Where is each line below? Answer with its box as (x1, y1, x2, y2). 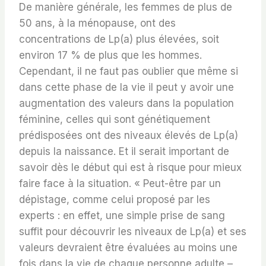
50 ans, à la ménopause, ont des (19, 17, 176, 30)
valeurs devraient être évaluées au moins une (19, 242, 237, 254)
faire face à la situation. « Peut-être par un (19, 178, 221, 190)
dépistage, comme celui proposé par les (19, 194, 210, 206)
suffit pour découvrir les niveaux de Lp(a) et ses (19, 226, 246, 238)
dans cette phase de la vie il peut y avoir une (19, 81, 234, 94)
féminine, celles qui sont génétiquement (19, 113, 210, 126)
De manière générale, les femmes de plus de (19, 1, 232, 14)
